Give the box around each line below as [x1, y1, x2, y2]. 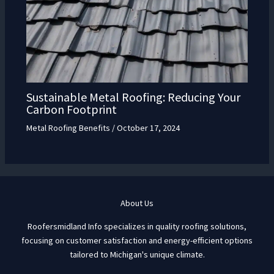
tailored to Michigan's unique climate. [69, 248, 205, 260]
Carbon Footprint [26, 101, 117, 117]
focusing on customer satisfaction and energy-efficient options [21, 234, 253, 246]
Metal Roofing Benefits [26, 122, 110, 133]
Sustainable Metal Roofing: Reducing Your [26, 89, 240, 105]
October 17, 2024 [116, 122, 180, 133]
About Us [120, 197, 154, 209]
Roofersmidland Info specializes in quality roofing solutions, [28, 220, 246, 232]
